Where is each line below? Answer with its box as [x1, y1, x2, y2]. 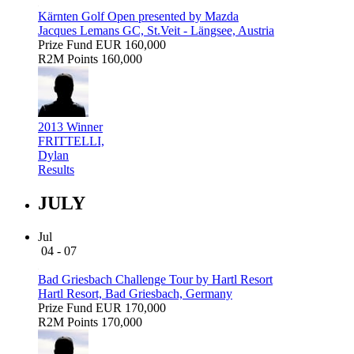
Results [38, 162, 74, 176]
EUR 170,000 [96, 300, 166, 314]
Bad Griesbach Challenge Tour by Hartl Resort [38, 272, 273, 286]
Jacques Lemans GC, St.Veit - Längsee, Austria [38, 23, 274, 37]
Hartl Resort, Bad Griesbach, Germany [38, 286, 232, 300]
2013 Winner [38, 119, 103, 134]
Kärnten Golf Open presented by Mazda [38, 9, 239, 23]
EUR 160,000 [96, 37, 166, 51]
